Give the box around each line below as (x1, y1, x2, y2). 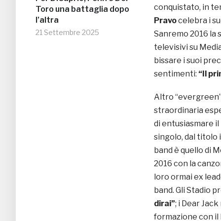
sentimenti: (154, 69, 198, 78)
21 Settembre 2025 (36, 28, 99, 37)
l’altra (36, 15, 59, 25)
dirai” (154, 198, 175, 208)
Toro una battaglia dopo (36, 4, 129, 14)
